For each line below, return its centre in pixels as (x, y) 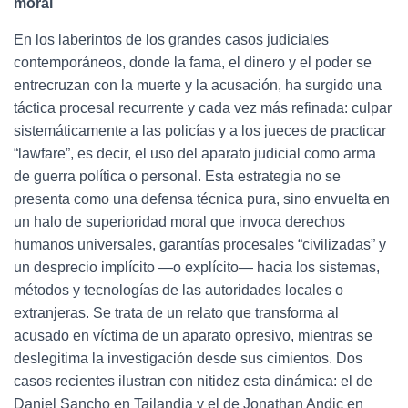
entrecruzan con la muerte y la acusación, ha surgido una (198, 85)
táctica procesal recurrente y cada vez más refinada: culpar (203, 108)
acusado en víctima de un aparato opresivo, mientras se (193, 336)
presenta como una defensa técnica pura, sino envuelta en (202, 199)
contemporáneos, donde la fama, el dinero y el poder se (193, 62)
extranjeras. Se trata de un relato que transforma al (176, 313)
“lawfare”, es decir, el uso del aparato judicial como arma (195, 153)
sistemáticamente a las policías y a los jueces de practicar (200, 131)
